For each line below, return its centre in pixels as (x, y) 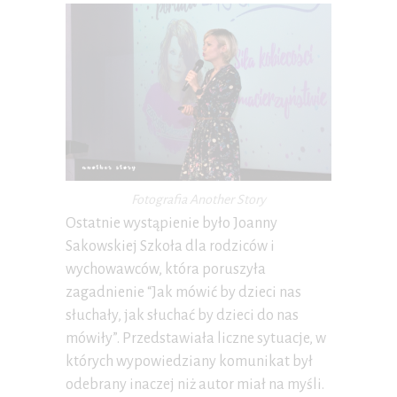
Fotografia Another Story (198, 199)
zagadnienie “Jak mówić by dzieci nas (183, 292)
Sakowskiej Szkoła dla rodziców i (170, 246)
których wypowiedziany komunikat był (189, 361)
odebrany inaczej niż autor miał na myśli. (195, 384)
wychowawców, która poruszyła (166, 269)
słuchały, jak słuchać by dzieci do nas (182, 315)
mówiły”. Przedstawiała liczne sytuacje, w (196, 338)
